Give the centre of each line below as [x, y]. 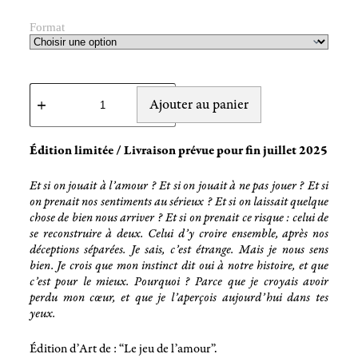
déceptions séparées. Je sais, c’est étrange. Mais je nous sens [179, 249]
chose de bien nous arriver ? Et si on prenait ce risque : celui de [179, 217]
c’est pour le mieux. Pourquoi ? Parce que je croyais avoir [179, 281]
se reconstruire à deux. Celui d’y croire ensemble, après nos [179, 233]
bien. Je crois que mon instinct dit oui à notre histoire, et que [179, 265]
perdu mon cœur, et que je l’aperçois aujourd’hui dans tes [179, 297]
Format [47, 27]
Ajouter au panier [199, 104]
